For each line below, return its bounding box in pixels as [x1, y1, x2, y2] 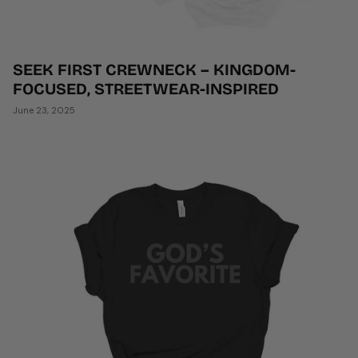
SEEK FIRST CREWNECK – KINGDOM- [13, 59, 296, 79]
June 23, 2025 [13, 104, 75, 116]
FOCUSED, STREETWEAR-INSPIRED [13, 78, 279, 98]
